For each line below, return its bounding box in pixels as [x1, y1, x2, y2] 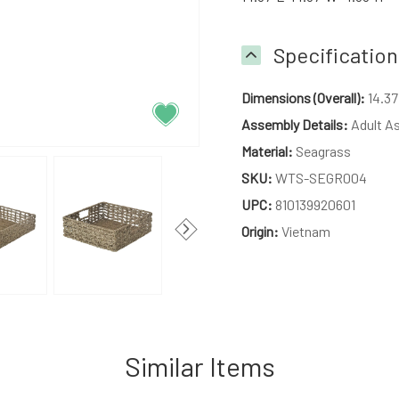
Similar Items [124, 349, 275, 382]
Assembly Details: [241, 116, 349, 133]
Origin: [241, 223, 280, 240]
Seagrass [293, 142, 352, 159]
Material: [241, 142, 294, 159]
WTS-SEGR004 [273, 169, 368, 186]
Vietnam [279, 223, 331, 240]
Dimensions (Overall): [241, 89, 366, 106]
